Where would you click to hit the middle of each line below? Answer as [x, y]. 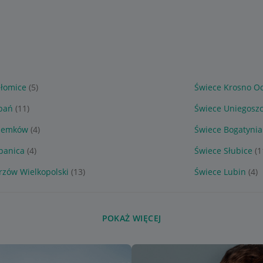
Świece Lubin [220, 172]
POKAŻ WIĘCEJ [131, 218]
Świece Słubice [223, 151]
